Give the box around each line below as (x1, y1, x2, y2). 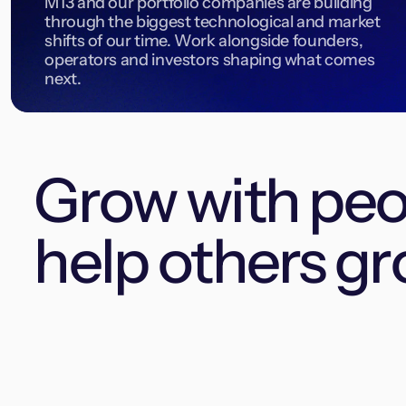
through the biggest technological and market (44, 11, 381, 32)
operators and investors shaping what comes (44, 49, 375, 70)
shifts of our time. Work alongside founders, (44, 30, 363, 51)
